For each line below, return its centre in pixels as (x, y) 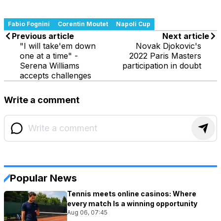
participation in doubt (162, 65)
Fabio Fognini (29, 24)
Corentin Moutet (83, 24)
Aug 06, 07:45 (87, 212)
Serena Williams (50, 65)
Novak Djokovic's (168, 46)
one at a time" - (49, 55)
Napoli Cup (133, 24)
